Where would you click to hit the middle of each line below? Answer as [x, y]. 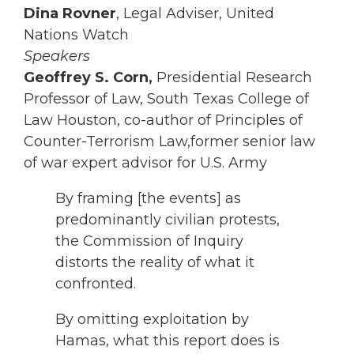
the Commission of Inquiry [149, 241]
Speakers [59, 56]
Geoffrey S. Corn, [90, 78]
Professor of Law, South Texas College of [168, 99]
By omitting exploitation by [152, 320]
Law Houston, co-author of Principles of [163, 121]
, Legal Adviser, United [195, 14]
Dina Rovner [70, 14]
